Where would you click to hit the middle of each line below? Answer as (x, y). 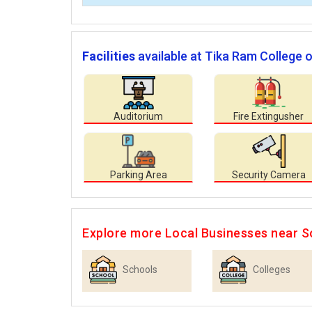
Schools (140, 270)
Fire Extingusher (268, 117)
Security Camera (268, 175)
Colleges (272, 270)
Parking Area (138, 175)
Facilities (109, 56)
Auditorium (138, 117)
